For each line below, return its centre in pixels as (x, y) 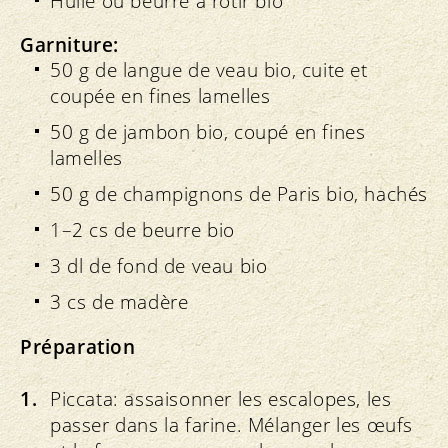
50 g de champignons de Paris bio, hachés (239, 194)
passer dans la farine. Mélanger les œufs (232, 425)
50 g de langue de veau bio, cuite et (209, 70)
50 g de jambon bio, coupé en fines (208, 132)
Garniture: (69, 45)
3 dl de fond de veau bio (159, 266)
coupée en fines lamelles (160, 96)
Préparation (78, 347)
